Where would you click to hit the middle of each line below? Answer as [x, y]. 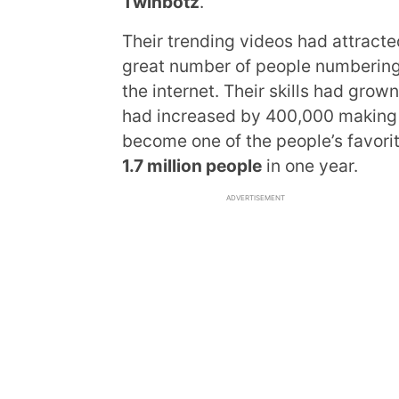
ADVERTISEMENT [256, 198]
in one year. [310, 166]
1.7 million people [192, 166]
